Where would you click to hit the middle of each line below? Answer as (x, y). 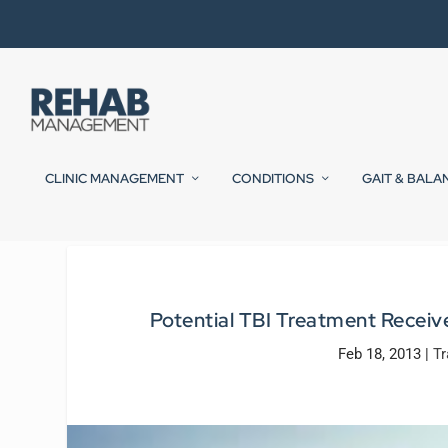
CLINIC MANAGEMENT (114, 179)
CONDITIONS (273, 179)
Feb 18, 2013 (379, 353)
